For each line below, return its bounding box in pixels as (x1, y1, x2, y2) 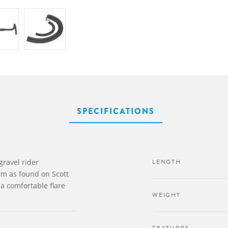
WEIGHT (152, 190, 181, 199)
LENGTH (152, 157, 181, 166)
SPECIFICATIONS (76, 105, 155, 117)
